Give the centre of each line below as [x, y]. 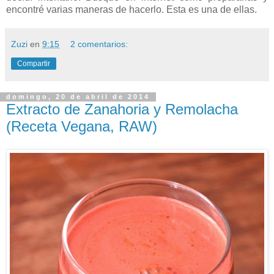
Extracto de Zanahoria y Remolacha [122, 109]
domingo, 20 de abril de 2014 [78, 97]
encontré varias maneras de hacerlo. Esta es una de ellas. [131, 9]
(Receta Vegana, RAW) [82, 126]
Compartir [34, 63]
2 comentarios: [99, 44]
